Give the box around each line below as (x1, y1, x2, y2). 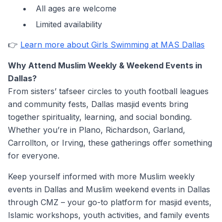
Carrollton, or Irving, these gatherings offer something (8, 138, 212, 148)
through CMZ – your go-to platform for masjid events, (8, 197, 212, 207)
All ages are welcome (36, 3, 116, 13)
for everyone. (8, 151, 59, 161)
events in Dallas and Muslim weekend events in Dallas (8, 184, 210, 194)
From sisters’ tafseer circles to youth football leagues (8, 86, 209, 96)
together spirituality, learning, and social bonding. (8, 112, 192, 122)
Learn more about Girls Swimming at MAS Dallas (20, 40, 205, 50)
